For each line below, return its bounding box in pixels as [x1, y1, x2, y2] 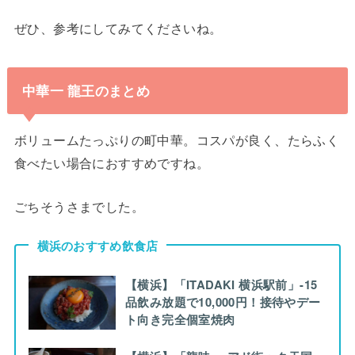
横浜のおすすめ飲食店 [36, 237, 158, 254]
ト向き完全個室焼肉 [124, 310, 235, 328]
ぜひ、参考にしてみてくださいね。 [13, 18, 223, 38]
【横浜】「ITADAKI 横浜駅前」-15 [124, 275, 318, 293]
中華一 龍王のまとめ [21, 81, 150, 101]
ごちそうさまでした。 [13, 197, 145, 216]
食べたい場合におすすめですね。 [13, 152, 210, 172]
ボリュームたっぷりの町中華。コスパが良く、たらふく [13, 129, 340, 149]
